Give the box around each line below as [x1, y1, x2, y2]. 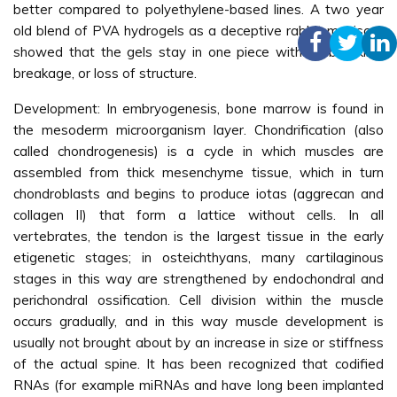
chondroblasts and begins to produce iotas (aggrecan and [13, 185, 384, 202]
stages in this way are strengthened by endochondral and [13, 270, 384, 287]
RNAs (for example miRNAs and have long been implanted [13, 377, 384, 393]
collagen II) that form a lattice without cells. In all [13, 206, 384, 223]
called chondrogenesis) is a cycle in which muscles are [13, 143, 384, 160]
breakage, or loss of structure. [13, 65, 197, 82]
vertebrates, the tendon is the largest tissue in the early [13, 228, 384, 245]
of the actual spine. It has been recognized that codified [13, 355, 384, 372]
